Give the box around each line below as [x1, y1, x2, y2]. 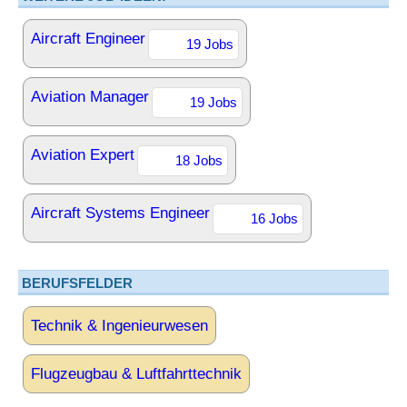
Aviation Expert [31, 146, 134, 164]
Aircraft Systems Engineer [31, 204, 210, 222]
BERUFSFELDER [22, 275, 133, 291]
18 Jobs [175, 153, 223, 168]
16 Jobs [251, 211, 298, 226]
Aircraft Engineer [31, 30, 145, 47]
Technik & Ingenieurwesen [31, 317, 208, 334]
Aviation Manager [31, 88, 149, 105]
